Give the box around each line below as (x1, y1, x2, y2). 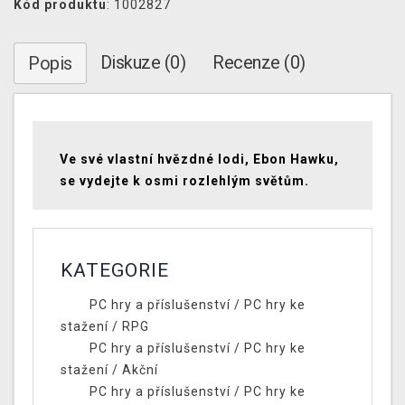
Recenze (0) (212, 52, 306, 74)
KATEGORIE (61, 259, 169, 282)
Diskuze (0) (99, 52, 185, 74)
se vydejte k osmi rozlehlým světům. (60, 174, 309, 189)
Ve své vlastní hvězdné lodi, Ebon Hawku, (60, 152, 339, 167)
